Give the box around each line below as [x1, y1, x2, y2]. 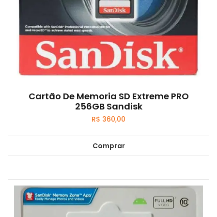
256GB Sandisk [75, 100, 142, 113]
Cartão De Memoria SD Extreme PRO [28, 90, 189, 103]
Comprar [92, 140, 125, 151]
